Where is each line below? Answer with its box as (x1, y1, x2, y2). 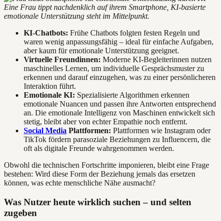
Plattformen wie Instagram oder (111, 126, 211, 135)
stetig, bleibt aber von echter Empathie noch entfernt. (24, 117, 187, 126)
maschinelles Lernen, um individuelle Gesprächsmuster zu (24, 64, 204, 73)
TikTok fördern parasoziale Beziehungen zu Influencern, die (24, 135, 211, 144)
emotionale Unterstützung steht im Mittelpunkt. (4, 11, 149, 20)
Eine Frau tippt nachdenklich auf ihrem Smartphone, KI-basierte (4, 2, 206, 11)
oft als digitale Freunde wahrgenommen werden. (24, 144, 174, 152)
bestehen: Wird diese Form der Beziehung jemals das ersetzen (4, 169, 195, 178)
